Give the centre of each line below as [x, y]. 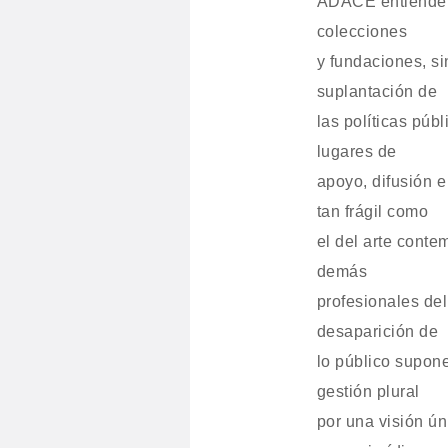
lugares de [356, 151]
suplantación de [377, 91]
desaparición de [377, 331]
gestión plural [368, 391]
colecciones [362, 31]
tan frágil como [372, 211]
